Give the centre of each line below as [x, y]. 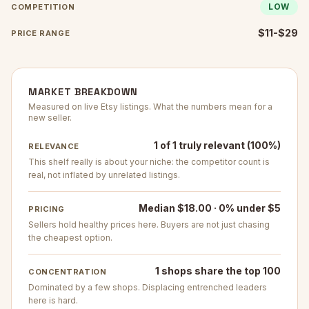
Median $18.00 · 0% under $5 [210, 208]
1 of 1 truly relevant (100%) [217, 145]
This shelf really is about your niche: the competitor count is [149, 162]
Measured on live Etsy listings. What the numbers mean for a [150, 107]
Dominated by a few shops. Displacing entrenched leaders [148, 287]
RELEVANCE [54, 146]
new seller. [50, 118]
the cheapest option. [70, 238]
